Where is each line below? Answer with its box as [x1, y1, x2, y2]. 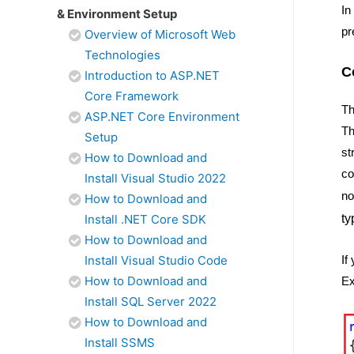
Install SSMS [85, 335, 155, 350]
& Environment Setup [57, 6, 177, 21]
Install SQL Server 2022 [85, 294, 217, 309]
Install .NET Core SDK [85, 212, 206, 227]
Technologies [85, 47, 160, 62]
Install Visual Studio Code [85, 253, 228, 268]
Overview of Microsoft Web [85, 27, 235, 42]
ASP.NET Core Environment [85, 109, 239, 124]
